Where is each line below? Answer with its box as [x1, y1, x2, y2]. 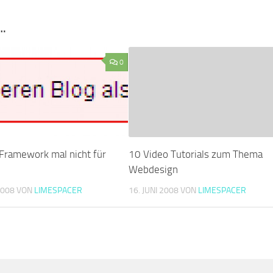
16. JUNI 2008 [128, 185, 179, 196]
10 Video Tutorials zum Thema [128, 147, 263, 160]
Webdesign [128, 163, 178, 175]
